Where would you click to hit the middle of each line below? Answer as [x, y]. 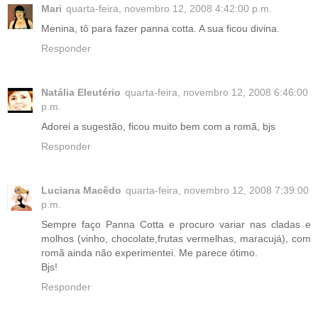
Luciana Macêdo [81, 190]
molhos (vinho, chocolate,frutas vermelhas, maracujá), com [176, 238]
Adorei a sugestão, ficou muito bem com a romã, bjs [158, 126]
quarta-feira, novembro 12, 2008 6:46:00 [216, 92]
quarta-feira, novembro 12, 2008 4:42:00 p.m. [169, 8]
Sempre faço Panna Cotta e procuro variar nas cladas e [176, 224]
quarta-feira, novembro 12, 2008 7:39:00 [217, 190]
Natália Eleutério [81, 92]
